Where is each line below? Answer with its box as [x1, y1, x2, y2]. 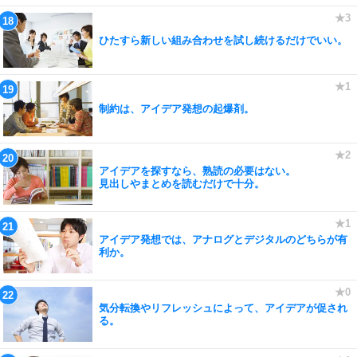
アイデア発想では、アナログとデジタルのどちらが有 [99, 233, 347, 245]
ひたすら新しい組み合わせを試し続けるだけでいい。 [99, 33, 347, 46]
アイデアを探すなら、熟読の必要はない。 [99, 164, 296, 177]
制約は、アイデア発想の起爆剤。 [99, 102, 254, 115]
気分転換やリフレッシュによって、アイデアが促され [99, 301, 347, 314]
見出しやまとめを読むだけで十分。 [99, 177, 265, 190]
